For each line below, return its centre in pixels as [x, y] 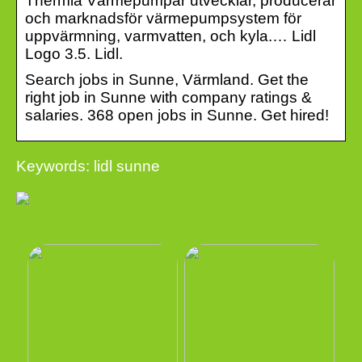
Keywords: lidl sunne [88, 166]
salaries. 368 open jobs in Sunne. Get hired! [177, 115]
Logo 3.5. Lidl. [74, 53]
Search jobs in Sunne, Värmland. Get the [167, 79]
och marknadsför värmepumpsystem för [163, 18]
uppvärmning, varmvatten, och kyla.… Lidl [170, 36]
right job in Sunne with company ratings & [168, 97]
